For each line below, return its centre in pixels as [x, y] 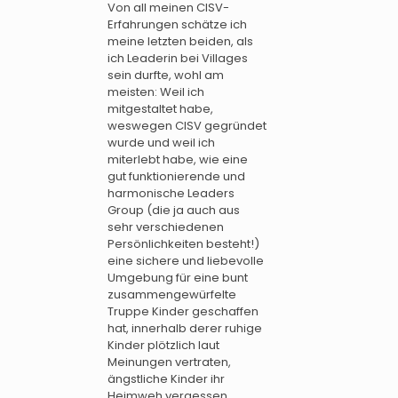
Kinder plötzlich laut [163, 346]
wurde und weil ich [161, 143]
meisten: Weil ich [156, 92]
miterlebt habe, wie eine [178, 160]
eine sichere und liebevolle [186, 261]
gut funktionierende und [176, 177]
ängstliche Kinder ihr [166, 379]
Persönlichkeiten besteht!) [183, 244]
